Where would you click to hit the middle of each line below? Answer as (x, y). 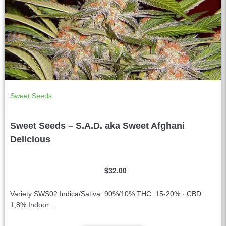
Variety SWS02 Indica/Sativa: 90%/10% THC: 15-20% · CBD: (107, 193)
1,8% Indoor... (32, 205)
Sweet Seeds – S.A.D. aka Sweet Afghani (97, 125)
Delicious (30, 139)
